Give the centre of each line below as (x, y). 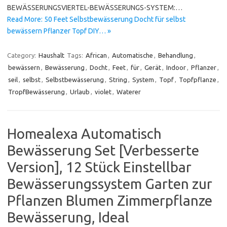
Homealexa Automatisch (84, 134)
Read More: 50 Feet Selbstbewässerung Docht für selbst (96, 20)
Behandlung (176, 55)
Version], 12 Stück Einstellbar (99, 167)
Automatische (133, 55)
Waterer (129, 92)
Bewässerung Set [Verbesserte (103, 150)
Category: (22, 55)
